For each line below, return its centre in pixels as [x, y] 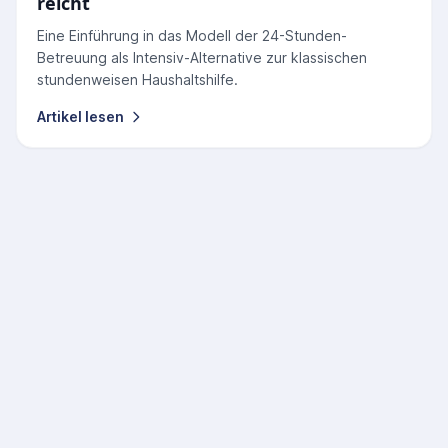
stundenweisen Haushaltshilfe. [137, 79]
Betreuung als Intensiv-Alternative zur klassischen [202, 57]
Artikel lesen [80, 116]
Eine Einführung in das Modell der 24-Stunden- [192, 35]
